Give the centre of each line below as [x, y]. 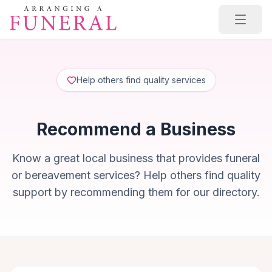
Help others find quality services [141, 80]
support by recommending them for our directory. [136, 192]
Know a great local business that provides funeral [136, 158]
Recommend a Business [136, 129]
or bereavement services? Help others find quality [136, 175]
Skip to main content [57, 12]
